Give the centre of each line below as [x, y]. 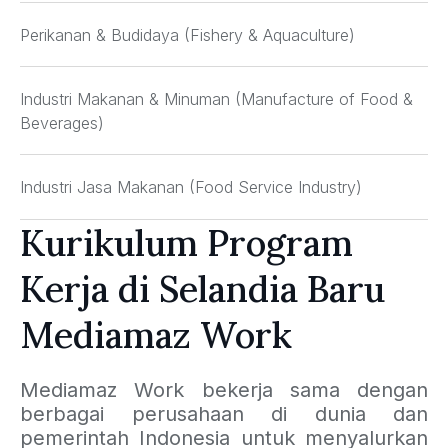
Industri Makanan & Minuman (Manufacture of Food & [216, 99]
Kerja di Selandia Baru [202, 289]
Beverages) [62, 123]
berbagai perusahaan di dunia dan [224, 414]
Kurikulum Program [186, 243]
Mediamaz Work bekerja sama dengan [224, 390]
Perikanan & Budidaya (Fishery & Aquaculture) [187, 35]
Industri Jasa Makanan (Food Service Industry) [191, 187]
